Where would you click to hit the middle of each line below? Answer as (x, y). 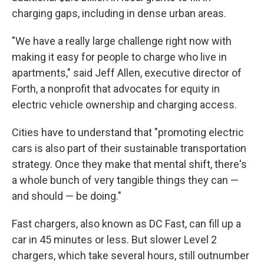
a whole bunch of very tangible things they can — (125, 180)
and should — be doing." (67, 196)
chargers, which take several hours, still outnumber (131, 256)
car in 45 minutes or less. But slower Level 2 (114, 240)
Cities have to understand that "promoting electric (128, 133)
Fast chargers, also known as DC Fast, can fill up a (126, 224)
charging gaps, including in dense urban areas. (119, 14)
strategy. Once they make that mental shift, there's (129, 164)
